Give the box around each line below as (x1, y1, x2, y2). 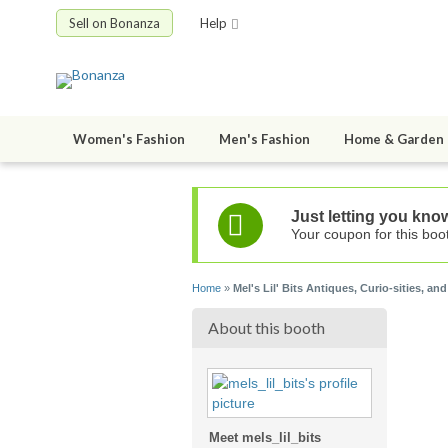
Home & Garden (344, 131, 444, 148)
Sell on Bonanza (69, 15, 160, 31)
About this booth (208, 318, 325, 338)
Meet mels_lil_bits (209, 430, 321, 446)
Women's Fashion (73, 131, 185, 148)
